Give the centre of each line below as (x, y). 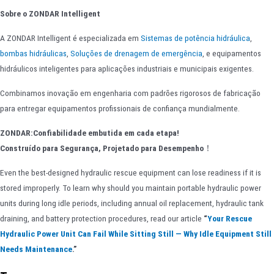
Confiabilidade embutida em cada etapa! (106, 133)
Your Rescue (230, 219)
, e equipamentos (232, 54)
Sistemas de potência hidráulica (195, 38)
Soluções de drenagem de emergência (136, 54)
